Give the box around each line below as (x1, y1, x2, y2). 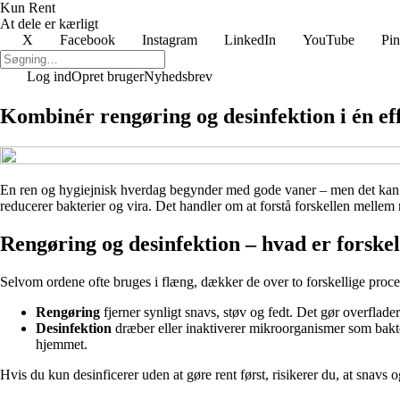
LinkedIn (224, 32, 276, 47)
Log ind (27, 69, 71, 84)
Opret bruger (71, 69, 144, 84)
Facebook (60, 32, 115, 47)
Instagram (142, 32, 197, 47)
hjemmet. (36, 336, 87, 352)
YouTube (303, 32, 354, 47)
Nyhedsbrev (144, 69, 212, 84)
